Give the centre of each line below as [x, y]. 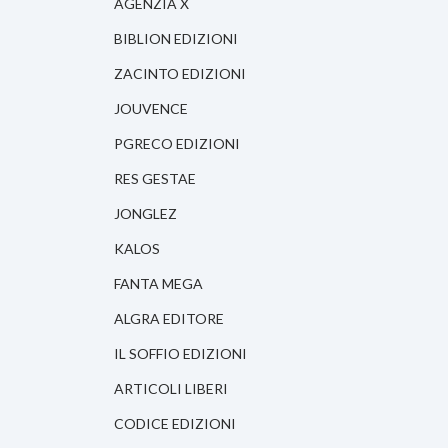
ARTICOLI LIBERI [171, 389]
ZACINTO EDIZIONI [180, 74]
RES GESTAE [155, 179]
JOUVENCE [151, 109]
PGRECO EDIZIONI [177, 144]
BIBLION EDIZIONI [176, 39]
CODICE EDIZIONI [175, 424]
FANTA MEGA [158, 284]
